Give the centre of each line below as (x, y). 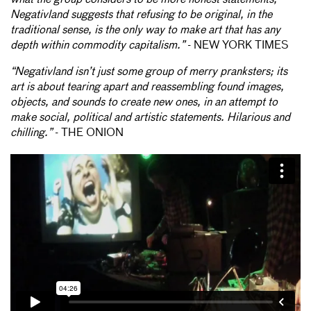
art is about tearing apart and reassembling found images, (147, 87)
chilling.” (31, 133)
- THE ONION (88, 133)
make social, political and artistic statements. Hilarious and (150, 118)
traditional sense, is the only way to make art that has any (145, 30)
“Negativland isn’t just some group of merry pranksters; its (149, 72)
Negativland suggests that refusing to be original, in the (141, 15)
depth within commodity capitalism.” (98, 45)
